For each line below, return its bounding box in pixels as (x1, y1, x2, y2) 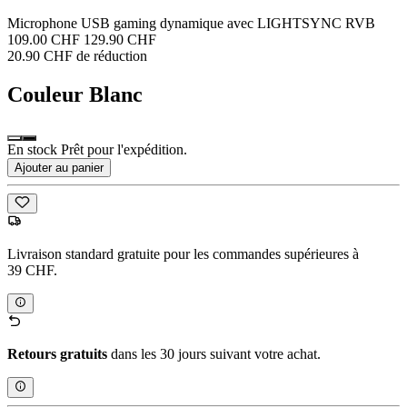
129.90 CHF (84, 31, 156, 47)
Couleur (7, 82, 84, 106)
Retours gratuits (7, 346, 107, 362)
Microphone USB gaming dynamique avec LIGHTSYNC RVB (7, 15, 375, 31)
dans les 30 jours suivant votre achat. (107, 346, 321, 362)
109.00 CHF (7, 31, 80, 47)
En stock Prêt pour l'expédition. (7, 141, 187, 157)
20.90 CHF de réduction (7, 47, 147, 64)
